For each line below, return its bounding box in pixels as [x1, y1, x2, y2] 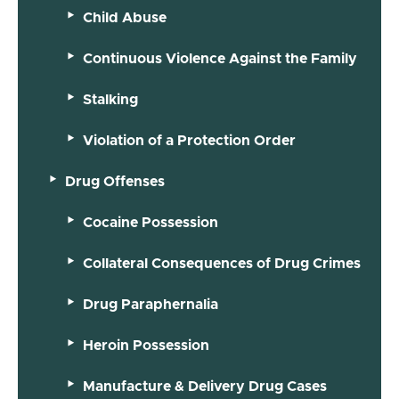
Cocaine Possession [83, 215, 218, 230]
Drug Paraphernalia [83, 297, 218, 312]
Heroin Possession [83, 338, 209, 353]
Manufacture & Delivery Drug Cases [83, 379, 327, 394]
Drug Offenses [65, 174, 165, 189]
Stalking [83, 92, 138, 107]
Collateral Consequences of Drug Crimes [83, 256, 361, 271]
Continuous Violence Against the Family [83, 51, 357, 66]
